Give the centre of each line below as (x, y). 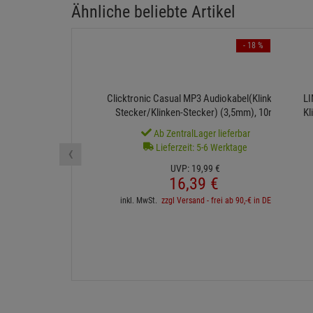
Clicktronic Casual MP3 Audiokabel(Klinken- (195, 99)
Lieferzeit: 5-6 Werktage (201, 148)
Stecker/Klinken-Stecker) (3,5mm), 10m (195, 113)
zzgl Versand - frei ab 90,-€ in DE (216, 201)
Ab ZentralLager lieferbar (201, 134)
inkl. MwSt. (140, 201)
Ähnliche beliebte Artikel (153, 12)
